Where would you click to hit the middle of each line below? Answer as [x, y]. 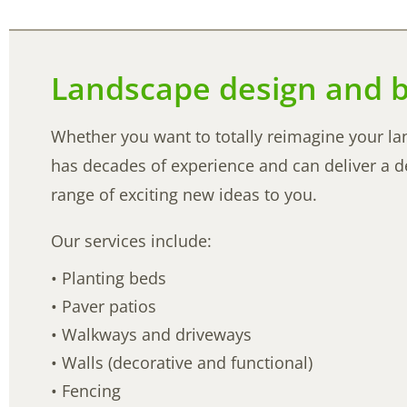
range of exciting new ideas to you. [184, 195]
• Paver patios [104, 307]
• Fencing [86, 391]
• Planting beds [109, 278]
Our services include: [132, 241]
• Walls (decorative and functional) [182, 363]
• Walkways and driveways [152, 335]
